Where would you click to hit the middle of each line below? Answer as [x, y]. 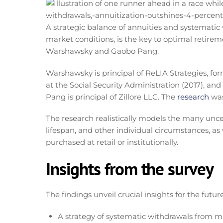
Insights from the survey [130, 169]
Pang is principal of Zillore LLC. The [111, 97]
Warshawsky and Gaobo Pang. [102, 51]
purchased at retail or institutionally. [112, 142]
